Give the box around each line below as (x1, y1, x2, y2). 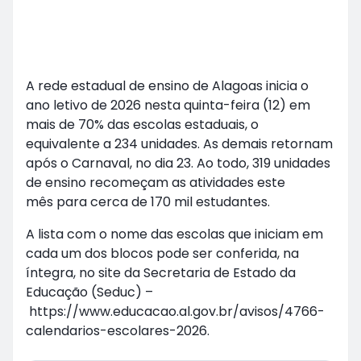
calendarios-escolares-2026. (26, 322, 210, 341)
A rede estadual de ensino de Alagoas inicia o (26, 77, 309, 96)
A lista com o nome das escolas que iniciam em (26, 225, 323, 244)
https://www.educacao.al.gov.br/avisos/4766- (26, 302, 325, 322)
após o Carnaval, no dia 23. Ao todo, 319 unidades (26, 154, 330, 173)
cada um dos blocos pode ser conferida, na (26, 244, 299, 263)
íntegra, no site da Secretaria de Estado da (26, 263, 296, 283)
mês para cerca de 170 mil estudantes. (26, 193, 270, 212)
